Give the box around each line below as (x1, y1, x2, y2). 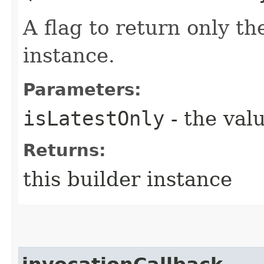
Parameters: (23, 79, 141, 100)
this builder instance (23, 167, 232, 191)
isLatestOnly (23, 106, 164, 130)
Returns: (23, 140, 106, 160)
